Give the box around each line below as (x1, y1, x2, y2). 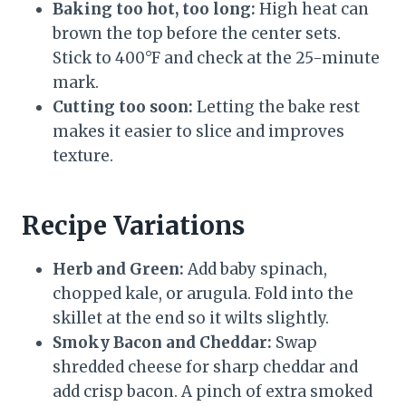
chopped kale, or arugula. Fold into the (53, 284, 353, 304)
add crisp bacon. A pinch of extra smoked (53, 382, 372, 402)
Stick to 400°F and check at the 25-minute (53, 48, 380, 69)
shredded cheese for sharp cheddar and (53, 357, 358, 378)
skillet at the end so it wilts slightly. (53, 308, 329, 329)
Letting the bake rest (193, 97, 360, 118)
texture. (53, 146, 113, 167)
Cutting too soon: (53, 97, 193, 118)
